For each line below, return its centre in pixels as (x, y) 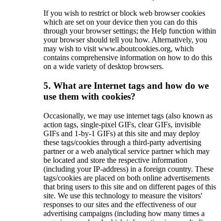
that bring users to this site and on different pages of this (130, 186)
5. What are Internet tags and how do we (126, 85)
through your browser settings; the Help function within (130, 31)
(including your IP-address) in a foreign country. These (129, 169)
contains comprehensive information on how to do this (128, 58)
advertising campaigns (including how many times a (124, 213)
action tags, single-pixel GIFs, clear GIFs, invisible (122, 124)
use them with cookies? (90, 96)
